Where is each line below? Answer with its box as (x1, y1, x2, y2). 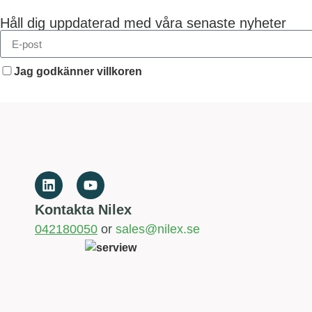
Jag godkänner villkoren (14, 65, 142, 77)
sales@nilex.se (116, 222, 200, 236)
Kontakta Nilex (35, 202, 132, 217)
